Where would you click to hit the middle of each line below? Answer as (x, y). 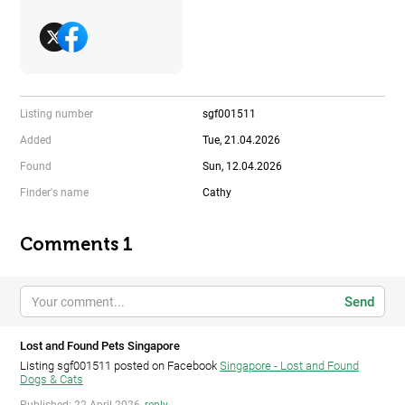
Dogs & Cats (52, 380)
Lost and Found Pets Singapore (100, 346)
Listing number (57, 114)
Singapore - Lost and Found (289, 366)
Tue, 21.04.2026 (241, 141)
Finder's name (54, 193)
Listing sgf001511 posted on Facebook (120, 366)
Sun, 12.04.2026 (242, 167)
